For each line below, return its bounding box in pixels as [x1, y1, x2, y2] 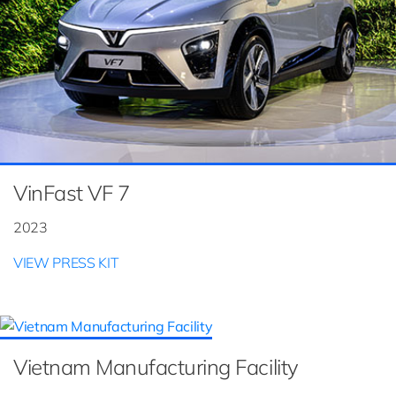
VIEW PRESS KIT [13, 253, 119, 271]
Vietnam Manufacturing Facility [13, 353, 299, 380]
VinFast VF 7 [13, 179, 130, 206]
